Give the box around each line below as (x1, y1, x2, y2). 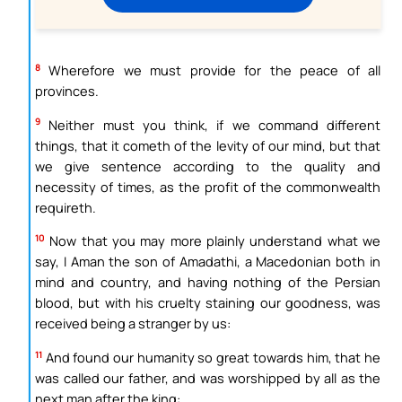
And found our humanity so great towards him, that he (42, 347, 380, 366)
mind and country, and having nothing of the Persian (35, 273, 380, 292)
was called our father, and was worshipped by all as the (35, 368, 380, 387)
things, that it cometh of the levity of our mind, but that (35, 135, 380, 154)
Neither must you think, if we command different (40, 115, 380, 134)
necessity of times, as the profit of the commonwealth (35, 177, 380, 196)
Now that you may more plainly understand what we (45, 232, 380, 250)
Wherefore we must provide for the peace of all (40, 61, 380, 79)
